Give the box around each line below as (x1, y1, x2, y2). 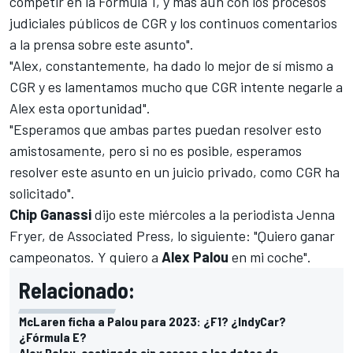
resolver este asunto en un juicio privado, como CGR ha (9, 162, 340, 180)
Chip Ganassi (9, 205, 91, 223)
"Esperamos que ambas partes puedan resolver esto (9, 120, 321, 138)
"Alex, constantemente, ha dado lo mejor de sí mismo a (9, 56, 333, 74)
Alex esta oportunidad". (9, 98, 150, 117)
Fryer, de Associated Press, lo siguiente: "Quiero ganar (9, 226, 335, 244)
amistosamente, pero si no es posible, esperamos (9, 141, 302, 159)
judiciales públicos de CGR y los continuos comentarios (9, 13, 337, 32)
